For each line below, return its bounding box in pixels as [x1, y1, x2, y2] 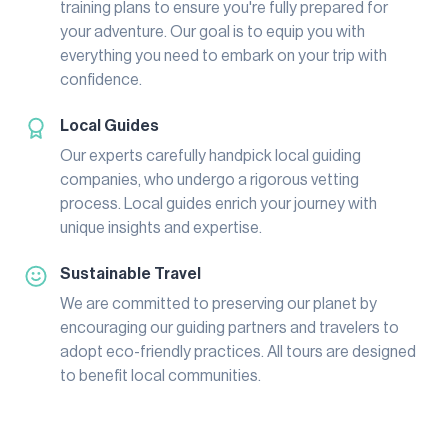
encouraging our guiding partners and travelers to [60, 319, 399, 336]
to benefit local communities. [60, 367, 261, 384]
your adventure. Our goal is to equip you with [60, 23, 365, 40]
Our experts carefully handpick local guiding [60, 147, 361, 164]
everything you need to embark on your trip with [60, 47, 387, 64]
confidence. [60, 71, 142, 88]
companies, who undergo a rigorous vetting [60, 171, 359, 188]
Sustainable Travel [60, 265, 201, 282]
